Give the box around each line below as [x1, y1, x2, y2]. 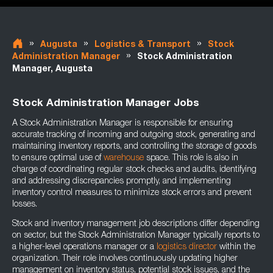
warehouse [104, 154, 144, 163]
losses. [12, 200, 37, 209]
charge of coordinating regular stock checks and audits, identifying [12, 166, 257, 174]
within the [217, 243, 255, 252]
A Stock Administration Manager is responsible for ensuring [12, 119, 233, 128]
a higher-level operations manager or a [12, 243, 157, 252]
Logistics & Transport [94, 41, 191, 49]
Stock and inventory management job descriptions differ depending [12, 220, 260, 229]
